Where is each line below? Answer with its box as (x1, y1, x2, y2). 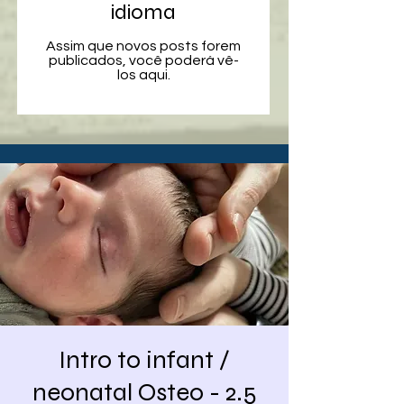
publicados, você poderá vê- (48, 53, 239, 68)
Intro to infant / (59, 344, 230, 375)
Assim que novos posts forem (46, 39, 241, 53)
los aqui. (116, 68, 170, 82)
